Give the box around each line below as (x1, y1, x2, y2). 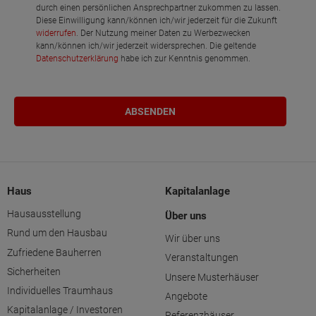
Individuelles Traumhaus (7, 285, 113, 297)
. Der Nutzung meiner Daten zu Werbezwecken (76, 28, 251, 39)
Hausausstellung (7, 208, 81, 220)
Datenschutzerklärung (36, 54, 119, 64)
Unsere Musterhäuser (165, 271, 259, 283)
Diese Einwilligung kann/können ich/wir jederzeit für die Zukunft (36, 16, 278, 26)
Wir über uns (165, 233, 220, 245)
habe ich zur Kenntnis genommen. (119, 54, 251, 64)
